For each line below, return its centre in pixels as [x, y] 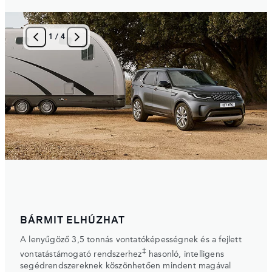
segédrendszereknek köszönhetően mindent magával [126, 266]
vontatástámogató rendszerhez [81, 254]
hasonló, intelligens [185, 254]
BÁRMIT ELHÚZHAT [73, 219]
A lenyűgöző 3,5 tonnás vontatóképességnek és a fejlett [131, 240]
